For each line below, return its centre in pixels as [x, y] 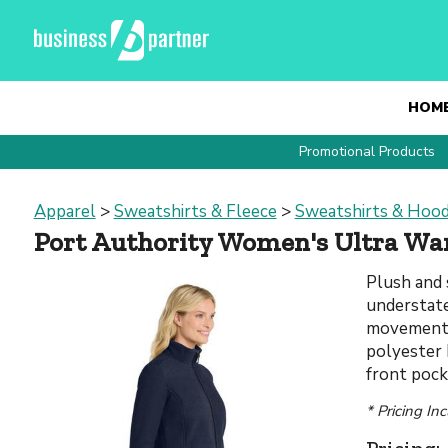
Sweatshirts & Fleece [195, 211]
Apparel [64, 211]
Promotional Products [367, 151]
